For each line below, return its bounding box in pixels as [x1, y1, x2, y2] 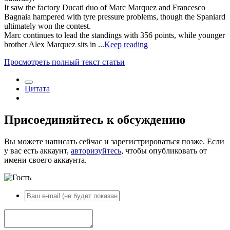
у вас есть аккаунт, [4, 146, 71, 155]
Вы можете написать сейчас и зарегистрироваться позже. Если [4, 137, 224, 146]
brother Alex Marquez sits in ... [4, 40, 104, 49]
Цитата [25, 84, 50, 93]
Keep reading [104, 40, 148, 49]
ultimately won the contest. [4, 22, 91, 31]
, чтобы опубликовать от [121, 146, 207, 155]
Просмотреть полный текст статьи [4, 57, 125, 67]
